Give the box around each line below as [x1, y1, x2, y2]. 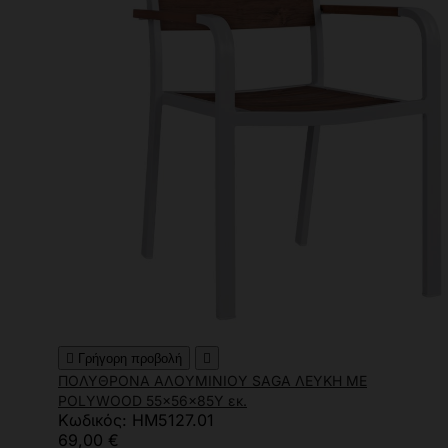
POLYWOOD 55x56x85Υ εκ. [58, 392, 247, 410]
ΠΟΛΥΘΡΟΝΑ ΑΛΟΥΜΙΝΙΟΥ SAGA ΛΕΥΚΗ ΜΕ [58, 372, 367, 390]
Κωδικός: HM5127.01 [58, 410, 214, 431]
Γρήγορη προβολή [78, 351, 182, 367]
